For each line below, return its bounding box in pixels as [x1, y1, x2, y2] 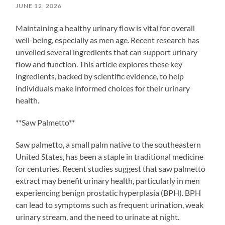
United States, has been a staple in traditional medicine [16, 151, 204, 161]
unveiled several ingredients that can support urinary [16, 47, 198, 57]
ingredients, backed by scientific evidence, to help [16, 71, 184, 81]
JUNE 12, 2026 [16, 2, 62, 10]
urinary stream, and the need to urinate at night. [16, 211, 180, 221]
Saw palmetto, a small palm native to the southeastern [16, 139, 201, 149]
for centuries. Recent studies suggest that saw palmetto [16, 163, 206, 173]
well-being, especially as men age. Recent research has [16, 35, 200, 45]
